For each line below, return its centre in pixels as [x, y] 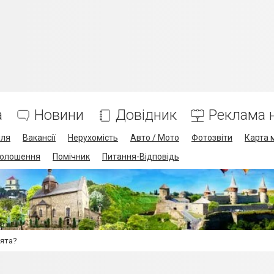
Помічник [71, 157]
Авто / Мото [155, 138]
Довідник [146, 115]
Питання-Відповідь [141, 157]
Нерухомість [93, 138]
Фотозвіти [212, 138]
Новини [59, 115]
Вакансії [39, 138]
